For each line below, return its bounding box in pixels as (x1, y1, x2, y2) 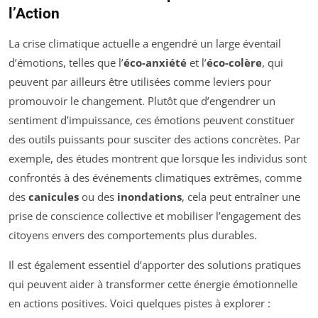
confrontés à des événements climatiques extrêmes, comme (9, 170, 302, 185)
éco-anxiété (124, 55, 187, 70)
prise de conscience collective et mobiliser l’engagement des (9, 209, 301, 224)
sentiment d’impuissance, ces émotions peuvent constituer (9, 113, 295, 128)
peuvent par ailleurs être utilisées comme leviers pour (9, 75, 271, 89)
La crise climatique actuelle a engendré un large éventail (9, 36, 281, 51)
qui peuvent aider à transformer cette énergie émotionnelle (9, 277, 297, 292)
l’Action (9, 5, 60, 23)
